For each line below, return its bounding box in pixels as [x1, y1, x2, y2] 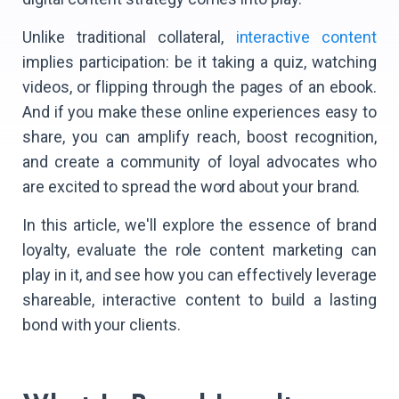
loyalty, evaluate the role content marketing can [22, 240, 377, 260]
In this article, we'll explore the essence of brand [22, 216, 377, 235]
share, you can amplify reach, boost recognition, [22, 127, 377, 147]
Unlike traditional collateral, [22, 28, 236, 47]
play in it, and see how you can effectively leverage [22, 265, 377, 285]
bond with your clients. [22, 315, 181, 335]
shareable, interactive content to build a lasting [22, 290, 377, 310]
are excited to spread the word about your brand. [22, 177, 361, 197]
